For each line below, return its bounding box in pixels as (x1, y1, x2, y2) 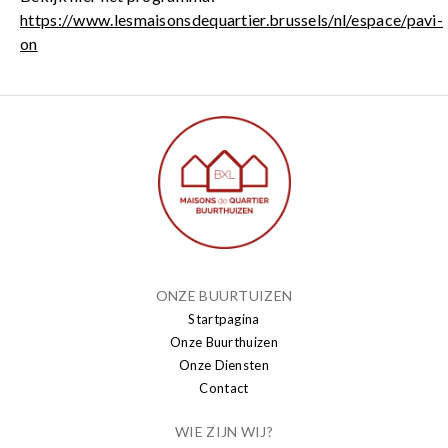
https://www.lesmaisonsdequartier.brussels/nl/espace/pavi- (20, 10, 444, 30)
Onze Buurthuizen (170, 334, 278, 351)
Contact (199, 380, 249, 397)
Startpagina (188, 311, 260, 328)
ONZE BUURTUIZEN (155, 287, 293, 305)
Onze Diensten (179, 357, 269, 374)
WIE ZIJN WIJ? (175, 423, 273, 441)
